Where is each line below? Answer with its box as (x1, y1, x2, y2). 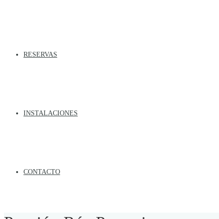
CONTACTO (23, 168, 60, 175)
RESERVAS (23, 50, 57, 58)
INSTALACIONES (23, 109, 78, 117)
